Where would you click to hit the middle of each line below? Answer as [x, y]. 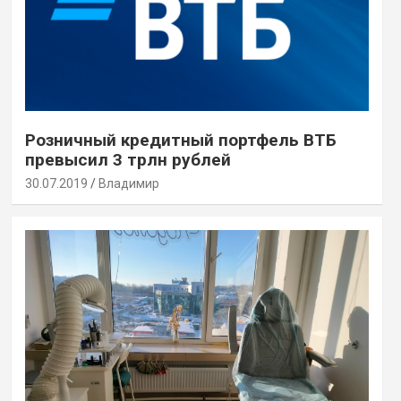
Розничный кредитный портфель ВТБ [180, 140]
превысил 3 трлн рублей [128, 159]
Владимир [128, 183]
